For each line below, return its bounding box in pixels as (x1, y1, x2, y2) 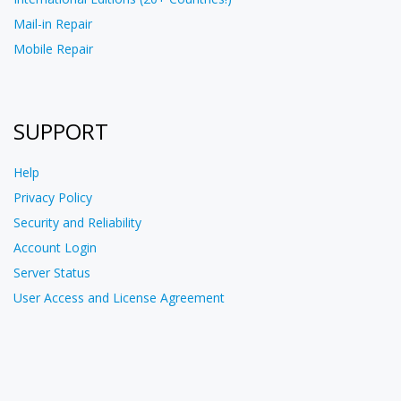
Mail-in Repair (13, 15, 92, 33)
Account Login (13, 239, 97, 257)
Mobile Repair (13, 40, 93, 58)
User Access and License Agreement (13, 289, 225, 307)
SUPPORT (13, 116, 108, 147)
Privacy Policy (13, 189, 92, 207)
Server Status (13, 264, 90, 282)
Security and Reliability (13, 214, 141, 232)
